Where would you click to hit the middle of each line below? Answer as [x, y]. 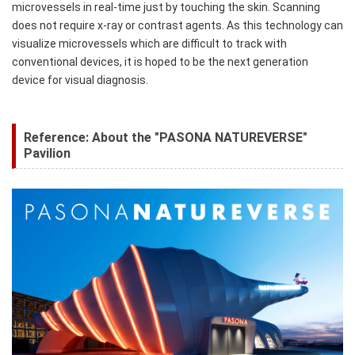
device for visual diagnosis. [81, 80]
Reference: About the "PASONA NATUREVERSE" [166, 138]
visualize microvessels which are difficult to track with [149, 44]
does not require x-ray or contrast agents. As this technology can [177, 26]
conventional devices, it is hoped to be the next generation [160, 62]
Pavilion [47, 154]
